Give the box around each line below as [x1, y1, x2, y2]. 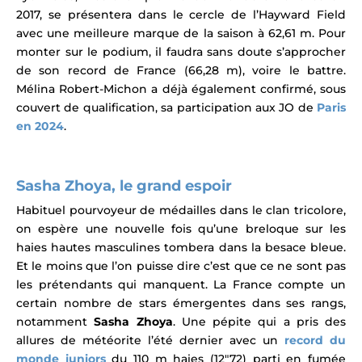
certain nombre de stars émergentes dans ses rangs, [16, 296, 346, 311]
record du [284, 333, 346, 348]
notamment [16, 314, 95, 330]
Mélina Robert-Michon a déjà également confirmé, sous [16, 82, 346, 97]
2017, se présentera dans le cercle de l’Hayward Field [16, 7, 346, 23]
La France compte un [213, 277, 347, 293]
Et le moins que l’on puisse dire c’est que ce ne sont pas [16, 259, 346, 274]
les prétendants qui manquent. [16, 277, 214, 293]
